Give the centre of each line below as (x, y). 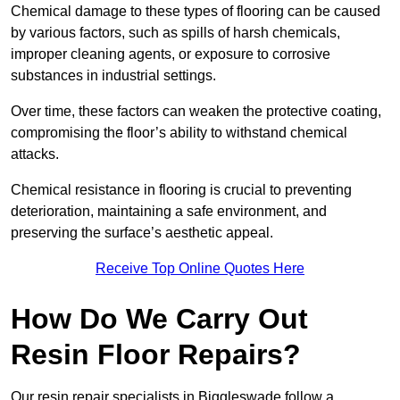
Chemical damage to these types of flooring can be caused (196, 12)
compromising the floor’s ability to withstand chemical (179, 133)
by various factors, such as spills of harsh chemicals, (175, 33)
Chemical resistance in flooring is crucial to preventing (181, 190)
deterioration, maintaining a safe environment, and (169, 212)
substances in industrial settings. (115, 76)
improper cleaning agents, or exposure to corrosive (171, 54)
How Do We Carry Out (159, 319)
